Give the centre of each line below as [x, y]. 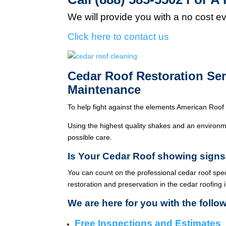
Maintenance [104, 89]
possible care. [90, 137]
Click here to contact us [119, 36]
